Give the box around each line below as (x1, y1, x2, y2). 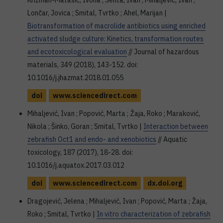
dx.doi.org (147, 179, 182, 188)
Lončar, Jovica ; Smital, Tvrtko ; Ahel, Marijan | (27, 8, 167, 17)
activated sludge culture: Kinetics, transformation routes (27, 34, 204, 43)
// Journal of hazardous (127, 47, 199, 56)
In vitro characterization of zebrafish (97, 210, 211, 219)
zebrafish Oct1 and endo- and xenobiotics (27, 135, 156, 144)
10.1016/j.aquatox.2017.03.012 (27, 161, 124, 170)
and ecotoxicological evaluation (27, 47, 127, 56)
